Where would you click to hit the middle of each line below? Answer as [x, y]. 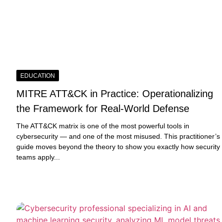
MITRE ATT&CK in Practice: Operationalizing [115, 93]
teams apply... [38, 157]
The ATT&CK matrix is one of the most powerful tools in [103, 126]
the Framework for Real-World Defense [103, 108]
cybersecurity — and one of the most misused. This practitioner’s [118, 136]
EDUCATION [38, 76]
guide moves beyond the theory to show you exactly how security [118, 146]
